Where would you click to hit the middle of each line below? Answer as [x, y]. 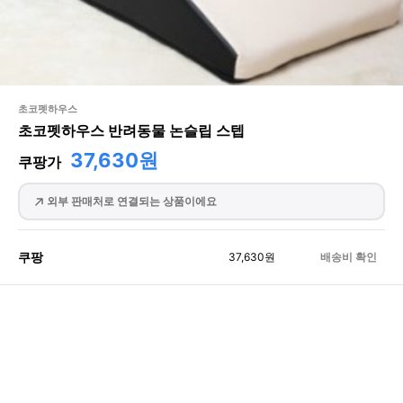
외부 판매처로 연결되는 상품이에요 [131, 201]
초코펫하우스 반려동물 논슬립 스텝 [131, 130]
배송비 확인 [348, 257]
